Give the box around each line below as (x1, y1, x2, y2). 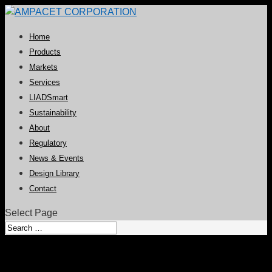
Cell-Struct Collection (5, 247, 178, 267)
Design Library (29, 169, 80, 178)
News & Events (29, 154, 84, 163)
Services (29, 78, 60, 87)
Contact (29, 184, 56, 193)
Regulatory (29, 138, 67, 148)
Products (29, 47, 61, 56)
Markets (29, 63, 58, 72)
